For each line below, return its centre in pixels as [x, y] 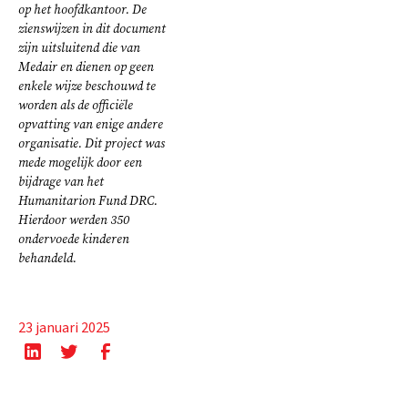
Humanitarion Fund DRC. [88, 200]
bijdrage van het [61, 181]
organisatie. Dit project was [92, 143]
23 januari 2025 [64, 327]
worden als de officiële [76, 105]
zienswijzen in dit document [92, 28]
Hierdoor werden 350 [74, 219]
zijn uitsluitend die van [79, 47]
